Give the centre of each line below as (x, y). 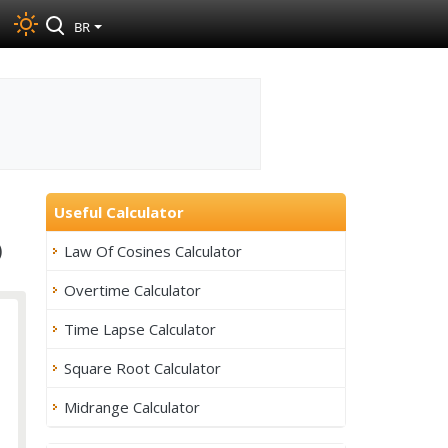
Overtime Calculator (132, 290)
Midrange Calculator (132, 407)
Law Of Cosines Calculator (153, 251)
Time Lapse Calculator (140, 329)
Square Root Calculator (142, 368)
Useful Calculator (119, 212)
